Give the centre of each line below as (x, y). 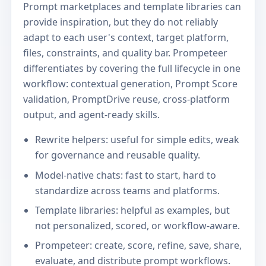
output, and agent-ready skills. (92, 115)
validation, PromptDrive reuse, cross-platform (127, 99)
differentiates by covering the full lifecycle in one (132, 69)
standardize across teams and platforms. (127, 190)
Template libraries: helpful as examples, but (132, 210)
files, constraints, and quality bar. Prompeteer (126, 53)
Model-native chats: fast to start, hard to (125, 175)
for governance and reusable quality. (117, 155)
